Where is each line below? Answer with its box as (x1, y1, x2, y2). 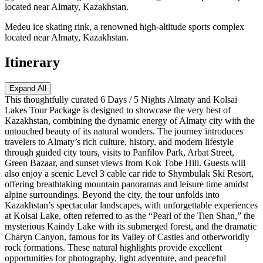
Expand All (9, 83, 46, 93)
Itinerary (5, 54, 60, 70)
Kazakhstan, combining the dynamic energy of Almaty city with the (5, 115, 255, 126)
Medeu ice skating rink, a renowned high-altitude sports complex (5, 21, 244, 32)
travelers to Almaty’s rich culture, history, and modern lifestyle (5, 136, 234, 147)
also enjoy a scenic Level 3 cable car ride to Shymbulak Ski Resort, (5, 168, 254, 178)
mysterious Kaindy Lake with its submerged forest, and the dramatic (5, 221, 257, 231)
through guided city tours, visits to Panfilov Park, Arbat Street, (5, 147, 234, 157)
